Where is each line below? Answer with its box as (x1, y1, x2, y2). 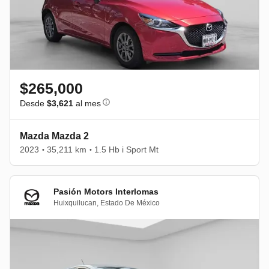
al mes (73, 98, 101, 108)
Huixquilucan (53, 199, 97, 208)
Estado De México (100, 199, 160, 208)
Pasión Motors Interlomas (53, 187, 159, 197)
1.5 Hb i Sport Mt (94, 144, 159, 154)
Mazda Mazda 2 (20, 130, 89, 141)
